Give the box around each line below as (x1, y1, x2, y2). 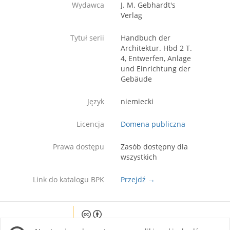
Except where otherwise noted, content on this (82, 221, 206, 229)
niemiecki (121, 96, 154, 106)
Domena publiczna (121, 119, 185, 129)
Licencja (76, 119, 104, 129)
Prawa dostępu (53, 141, 104, 151)
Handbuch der (121, 32, 170, 43)
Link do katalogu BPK (33, 174, 104, 184)
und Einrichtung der (121, 63, 190, 73)
